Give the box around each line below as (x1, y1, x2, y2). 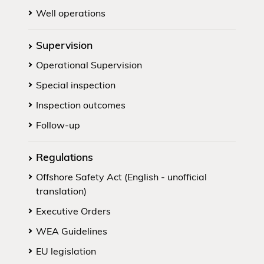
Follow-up (36, 118, 80, 131)
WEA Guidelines (36, 225, 107, 237)
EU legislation (36, 245, 96, 257)
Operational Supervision (36, 58, 142, 71)
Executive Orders (36, 204, 111, 217)
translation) (36, 184, 87, 197)
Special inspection (36, 78, 115, 91)
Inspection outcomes (36, 98, 126, 111)
